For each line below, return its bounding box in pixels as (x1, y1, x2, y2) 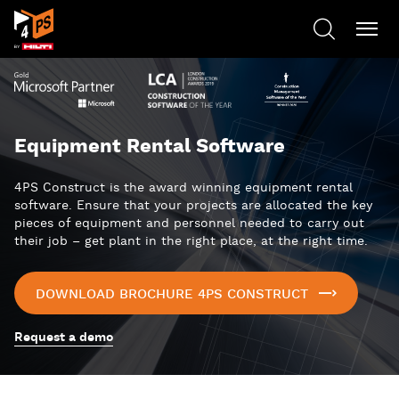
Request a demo (14, 330, 113, 346)
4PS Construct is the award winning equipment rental (14, 180, 353, 196)
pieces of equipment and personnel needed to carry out (14, 216, 364, 232)
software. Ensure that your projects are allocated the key (14, 198, 372, 214)
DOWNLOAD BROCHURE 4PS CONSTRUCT (36, 286, 308, 303)
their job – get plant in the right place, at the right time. (14, 233, 368, 249)
